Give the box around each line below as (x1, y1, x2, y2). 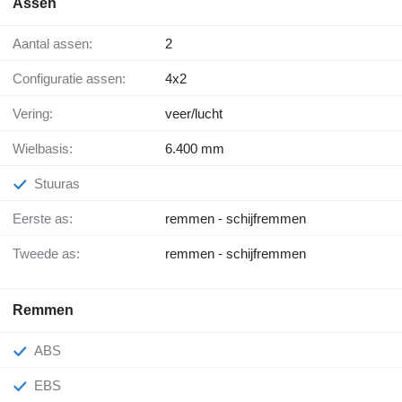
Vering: (21, 106, 53, 122)
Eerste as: (22, 211, 73, 227)
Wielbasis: (25, 141, 73, 157)
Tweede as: (20, 246, 80, 262)
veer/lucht (165, 106, 223, 122)
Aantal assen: (22, 36, 92, 52)
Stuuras (43, 176, 80, 192)
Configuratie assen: (22, 71, 126, 87)
